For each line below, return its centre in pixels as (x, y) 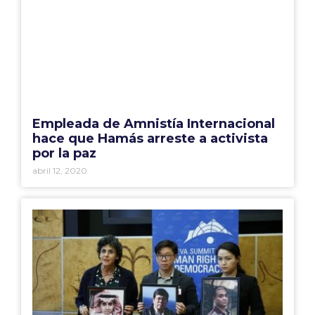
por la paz (64, 154)
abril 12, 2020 (60, 171)
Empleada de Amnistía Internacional (154, 124)
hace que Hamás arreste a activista (150, 139)
